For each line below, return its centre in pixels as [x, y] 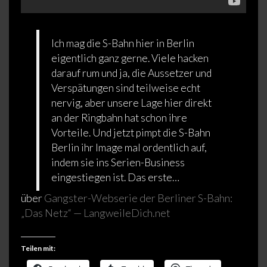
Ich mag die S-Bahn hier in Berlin [123, 44]
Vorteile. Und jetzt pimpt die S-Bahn [131, 133]
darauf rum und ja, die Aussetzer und [132, 73]
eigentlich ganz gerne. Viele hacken [130, 58]
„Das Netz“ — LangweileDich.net [96, 213]
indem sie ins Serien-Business [118, 163]
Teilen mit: [38, 249]
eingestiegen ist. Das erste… [116, 178]
